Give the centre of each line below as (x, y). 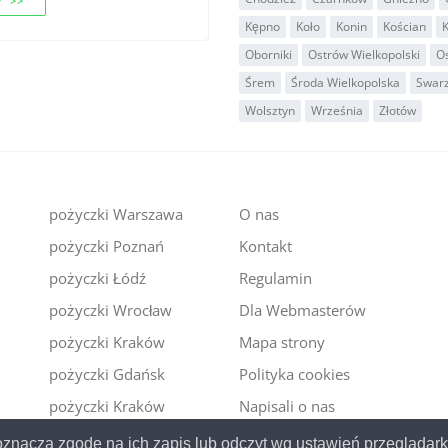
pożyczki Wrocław (110, 310)
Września (337, 110)
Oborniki (268, 54)
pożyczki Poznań (106, 246)
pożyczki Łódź (97, 278)
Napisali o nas (286, 406)
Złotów (397, 110)
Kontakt (265, 246)
